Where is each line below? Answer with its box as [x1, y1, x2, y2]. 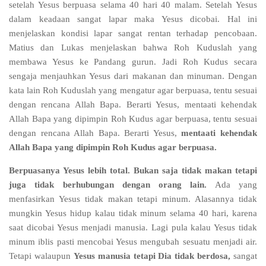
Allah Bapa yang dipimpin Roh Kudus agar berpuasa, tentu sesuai [9, 114, 257, 123]
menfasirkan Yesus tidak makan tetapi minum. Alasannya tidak [9, 194, 257, 204]
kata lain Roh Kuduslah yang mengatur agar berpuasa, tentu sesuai [9, 85, 257, 95]
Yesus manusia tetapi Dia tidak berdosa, [73, 251, 231, 261]
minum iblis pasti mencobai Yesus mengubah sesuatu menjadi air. [9, 237, 257, 246]
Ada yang [207, 180, 258, 189]
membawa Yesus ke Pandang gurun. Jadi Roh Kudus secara [9, 57, 257, 66]
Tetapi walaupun [9, 251, 74, 261]
